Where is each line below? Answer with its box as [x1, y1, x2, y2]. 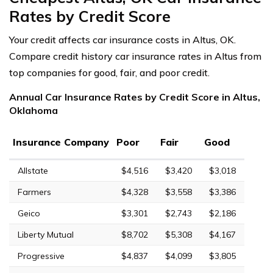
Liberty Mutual [18, 229, 74, 240]
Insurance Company [13, 135, 109, 148]
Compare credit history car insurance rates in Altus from [9, 49, 261, 62]
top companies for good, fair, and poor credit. [9, 66, 210, 79]
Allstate [18, 165, 48, 176]
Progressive [18, 250, 65, 261]
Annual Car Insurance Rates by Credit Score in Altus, [9, 90, 260, 103]
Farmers [18, 186, 51, 197]
